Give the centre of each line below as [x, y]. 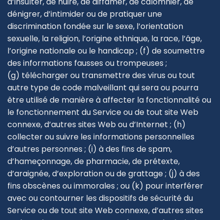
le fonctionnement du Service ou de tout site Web [103, 112]
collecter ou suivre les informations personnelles [101, 137]
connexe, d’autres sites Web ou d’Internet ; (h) [96, 124]
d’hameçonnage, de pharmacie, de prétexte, [94, 161]
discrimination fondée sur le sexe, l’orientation [95, 26]
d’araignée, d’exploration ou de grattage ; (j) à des [104, 173]
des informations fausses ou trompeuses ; [87, 63]
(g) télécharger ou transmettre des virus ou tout [101, 75]
